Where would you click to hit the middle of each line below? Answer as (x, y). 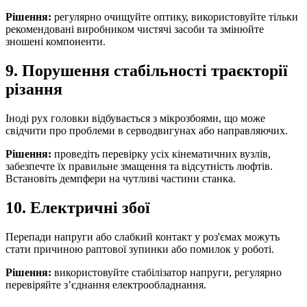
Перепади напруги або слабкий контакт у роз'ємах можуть (143, 237)
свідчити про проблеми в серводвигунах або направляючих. (147, 131)
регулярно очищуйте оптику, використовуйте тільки (175, 17)
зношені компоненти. (56, 42)
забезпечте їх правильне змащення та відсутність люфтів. (139, 167)
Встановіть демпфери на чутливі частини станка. (121, 179)
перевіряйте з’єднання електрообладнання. (106, 285)
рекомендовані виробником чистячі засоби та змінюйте (135, 29)
